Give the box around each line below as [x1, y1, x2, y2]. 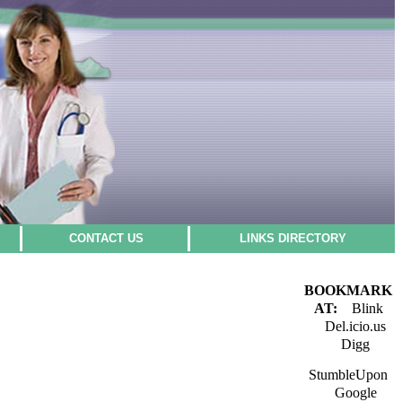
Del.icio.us [325, 319, 386, 334]
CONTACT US [68, 232, 144, 245]
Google [334, 385, 377, 400]
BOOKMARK [304, 283, 392, 298]
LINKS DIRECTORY [239, 232, 346, 245]
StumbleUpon [309, 367, 388, 382]
